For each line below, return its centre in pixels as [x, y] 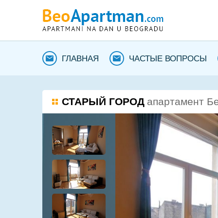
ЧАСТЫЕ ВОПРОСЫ [168, 58]
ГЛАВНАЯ [80, 58]
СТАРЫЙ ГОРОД [103, 101]
